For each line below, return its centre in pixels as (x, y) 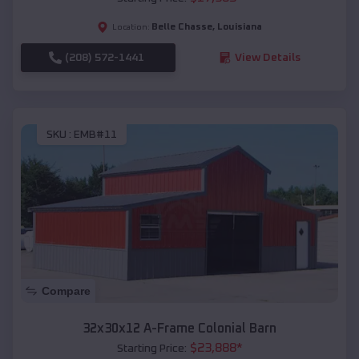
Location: (131, 27)
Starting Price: (151, 349)
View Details (267, 57)
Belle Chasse (182, 27)
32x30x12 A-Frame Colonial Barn (179, 329)
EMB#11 (95, 135)
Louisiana (240, 27)
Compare (66, 291)
